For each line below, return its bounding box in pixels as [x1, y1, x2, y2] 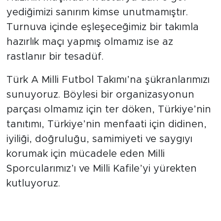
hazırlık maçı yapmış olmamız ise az [6, 37, 173, 47]
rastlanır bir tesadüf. [6, 52, 104, 62]
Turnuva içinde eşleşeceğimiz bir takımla [6, 22, 199, 33]
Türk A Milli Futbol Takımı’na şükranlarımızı [6, 75, 210, 85]
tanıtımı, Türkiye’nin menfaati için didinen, [6, 119, 207, 130]
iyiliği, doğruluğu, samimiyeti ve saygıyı [6, 134, 192, 145]
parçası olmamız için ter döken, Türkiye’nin [6, 105, 211, 115]
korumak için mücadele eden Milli [6, 149, 165, 159]
